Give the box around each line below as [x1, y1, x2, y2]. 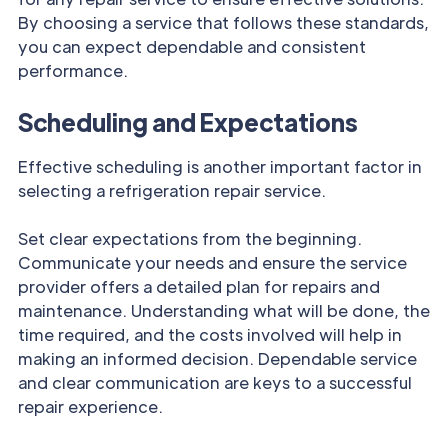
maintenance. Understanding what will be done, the [18, 300, 430, 322]
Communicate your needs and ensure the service [18, 252, 407, 274]
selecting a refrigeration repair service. [18, 180, 330, 202]
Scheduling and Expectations [18, 106, 358, 138]
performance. [18, 60, 128, 82]
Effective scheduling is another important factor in [18, 156, 422, 178]
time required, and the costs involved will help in [18, 324, 402, 346]
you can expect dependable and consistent [18, 36, 366, 58]
